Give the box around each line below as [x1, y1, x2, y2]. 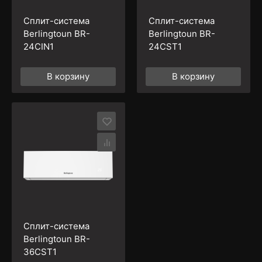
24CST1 [148, 40, 182, 52]
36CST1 [23, 246, 57, 257]
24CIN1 [23, 40, 54, 52]
